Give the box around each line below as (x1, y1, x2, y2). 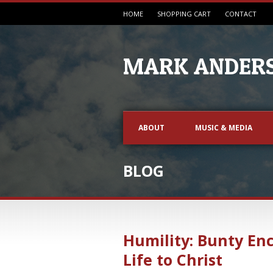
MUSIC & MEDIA (195, 122, 252, 133)
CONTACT (225, 9, 257, 18)
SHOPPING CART (157, 9, 211, 18)
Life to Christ (123, 249, 222, 270)
